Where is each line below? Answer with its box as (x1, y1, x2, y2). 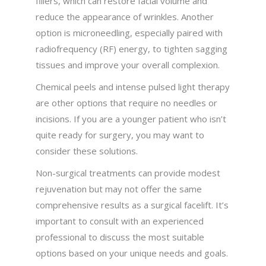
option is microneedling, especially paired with (36, 27, 223, 39)
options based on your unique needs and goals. (36, 247, 229, 259)
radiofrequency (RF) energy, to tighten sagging (36, 43, 228, 55)
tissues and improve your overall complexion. (36, 59, 220, 71)
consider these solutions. (36, 145, 138, 157)
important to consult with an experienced (36, 215, 204, 227)
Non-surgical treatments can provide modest (36, 167, 221, 179)
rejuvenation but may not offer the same (36, 183, 202, 195)
